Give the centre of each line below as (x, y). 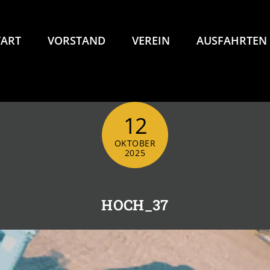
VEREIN (151, 40)
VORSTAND (77, 40)
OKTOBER (135, 143)
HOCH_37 (135, 205)
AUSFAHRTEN (232, 40)
